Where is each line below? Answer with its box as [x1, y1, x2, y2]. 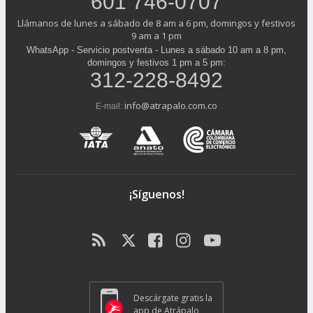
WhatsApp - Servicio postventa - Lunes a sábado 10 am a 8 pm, [27, 45, 286, 56]
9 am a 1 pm [131, 29, 182, 43]
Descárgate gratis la [133, 291, 212, 304]
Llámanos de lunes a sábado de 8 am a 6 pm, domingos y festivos [17, 17, 296, 30]
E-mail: [96, 101, 124, 112]
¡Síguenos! [129, 187, 184, 203]
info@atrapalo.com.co [124, 99, 217, 112]
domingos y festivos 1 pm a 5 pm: [87, 57, 226, 68]
